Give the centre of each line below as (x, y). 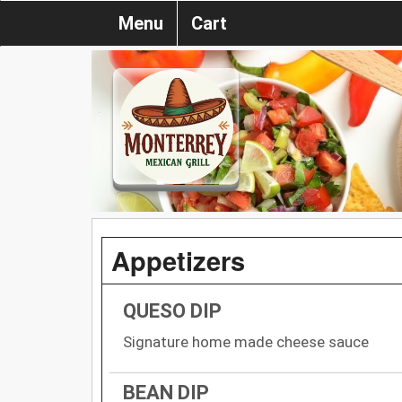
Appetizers (178, 260)
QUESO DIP (172, 310)
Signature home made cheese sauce (246, 341)
